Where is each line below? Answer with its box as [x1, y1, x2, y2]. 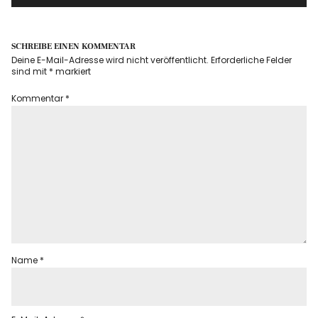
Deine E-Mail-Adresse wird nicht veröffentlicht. [11, 54, 209, 67]
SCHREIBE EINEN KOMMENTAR [11, 41, 136, 53]
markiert [53, 65, 92, 78]
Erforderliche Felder [211, 54, 292, 67]
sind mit [11, 65, 50, 78]
